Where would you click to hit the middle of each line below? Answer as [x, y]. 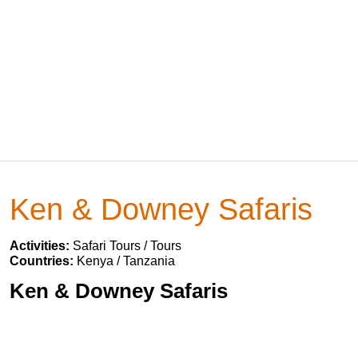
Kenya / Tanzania [126, 261]
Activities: [41, 246]
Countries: [43, 261]
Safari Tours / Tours [127, 246]
